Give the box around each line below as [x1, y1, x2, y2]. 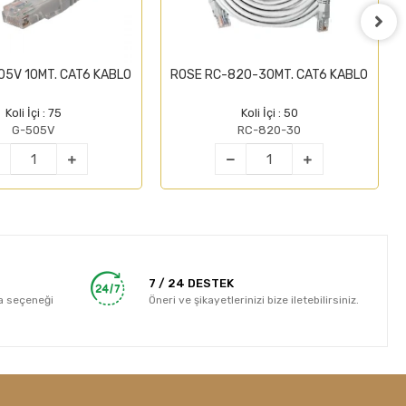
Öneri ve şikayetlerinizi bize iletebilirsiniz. [149, 293, 360, 306]
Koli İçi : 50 [240, 106, 298, 121]
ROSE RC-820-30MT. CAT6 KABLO [170, 67, 369, 83]
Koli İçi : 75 [5, 106, 62, 121]
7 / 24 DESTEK [149, 275, 235, 290]
